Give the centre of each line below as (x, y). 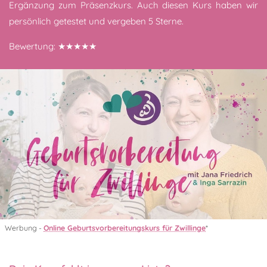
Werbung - (23, 227)
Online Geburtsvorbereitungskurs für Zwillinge (125, 227)
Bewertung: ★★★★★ (53, 46)
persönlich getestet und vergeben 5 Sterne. (96, 21)
